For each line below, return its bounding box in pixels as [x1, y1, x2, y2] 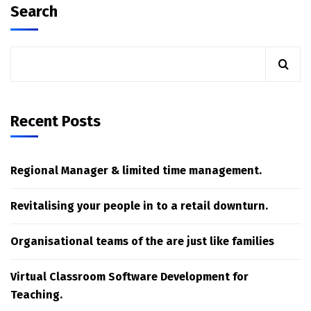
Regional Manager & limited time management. [10, 164, 262, 178]
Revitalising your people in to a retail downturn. [10, 199, 268, 213]
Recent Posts [10, 112, 101, 131]
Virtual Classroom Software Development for [10, 270, 249, 284]
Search [10, 2, 58, 22]
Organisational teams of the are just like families [10, 235, 274, 249]
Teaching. [10, 288, 62, 302]
